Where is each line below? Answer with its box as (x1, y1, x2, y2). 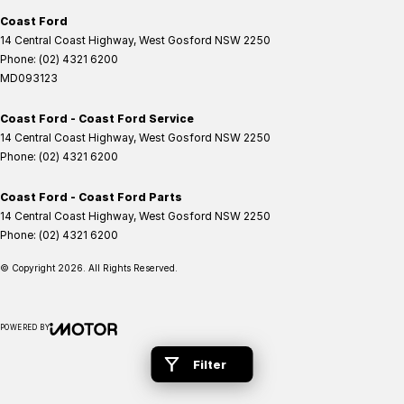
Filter (192, 357, 226, 372)
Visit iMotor (83, 344, 142, 359)
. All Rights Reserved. (83, 262, 178, 274)
